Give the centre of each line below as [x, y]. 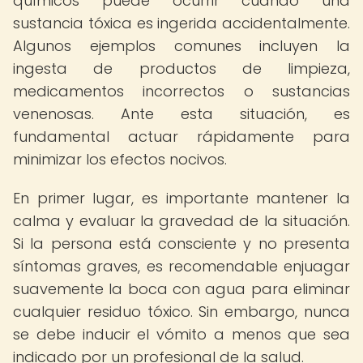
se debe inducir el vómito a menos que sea [181, 334]
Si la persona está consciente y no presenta [181, 243]
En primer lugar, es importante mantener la [181, 198]
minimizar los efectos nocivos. [120, 159]
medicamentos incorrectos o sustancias [181, 91]
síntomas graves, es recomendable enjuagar [181, 266]
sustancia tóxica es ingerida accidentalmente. [181, 23]
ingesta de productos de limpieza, [181, 68]
